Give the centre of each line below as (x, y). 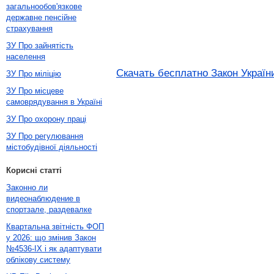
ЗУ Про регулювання (45, 136)
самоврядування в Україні (54, 102)
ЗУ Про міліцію (34, 74)
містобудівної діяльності (52, 147)
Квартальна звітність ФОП (55, 227)
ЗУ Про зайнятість (40, 46)
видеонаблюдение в (43, 198)
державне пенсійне (41, 17)
